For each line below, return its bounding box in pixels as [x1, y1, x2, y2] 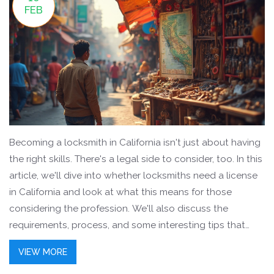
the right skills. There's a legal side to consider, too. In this [9, 153, 262, 165]
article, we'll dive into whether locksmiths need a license [9, 169, 257, 181]
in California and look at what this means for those [9, 186, 232, 198]
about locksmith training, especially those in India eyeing [9, 252, 259, 264]
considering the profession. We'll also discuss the [9, 202, 228, 214]
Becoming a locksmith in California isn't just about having [9, 136, 261, 148]
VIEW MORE [18, 246, 67, 257]
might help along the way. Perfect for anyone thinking [9, 235, 245, 247]
